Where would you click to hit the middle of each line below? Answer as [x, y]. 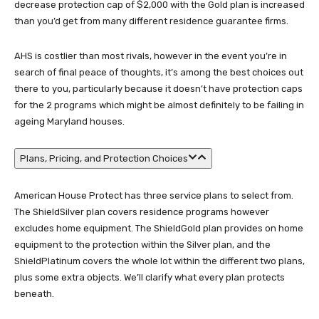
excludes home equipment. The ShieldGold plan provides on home [159, 228]
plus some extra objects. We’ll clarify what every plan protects [150, 277]
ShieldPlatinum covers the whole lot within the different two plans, [159, 261]
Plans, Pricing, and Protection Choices [104, 158]
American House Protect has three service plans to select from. [154, 195]
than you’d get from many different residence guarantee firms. [151, 21]
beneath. [34, 294]
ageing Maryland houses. [69, 121]
